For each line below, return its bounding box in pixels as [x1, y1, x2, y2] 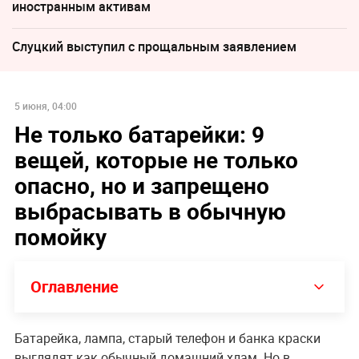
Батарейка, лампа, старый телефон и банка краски [14, 329, 321, 347]
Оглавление [30, 275, 119, 297]
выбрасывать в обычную [14, 195, 286, 226]
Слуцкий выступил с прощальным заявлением [12, 37, 296, 55]
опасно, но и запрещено [14, 169, 269, 200]
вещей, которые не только [14, 143, 298, 175]
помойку [14, 220, 107, 252]
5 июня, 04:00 [14, 99, 77, 112]
